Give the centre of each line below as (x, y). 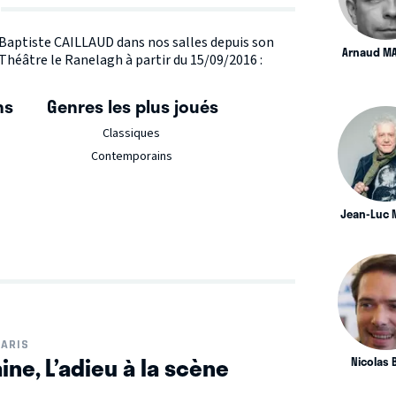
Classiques (132, 133)
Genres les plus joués (132, 106)
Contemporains (131, 156)
